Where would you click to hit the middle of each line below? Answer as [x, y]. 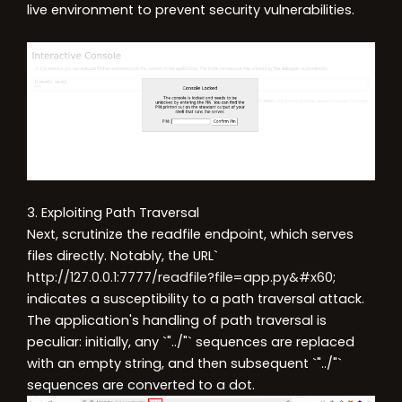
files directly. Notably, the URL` [122, 256]
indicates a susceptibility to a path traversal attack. [196, 299]
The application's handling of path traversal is [177, 321]
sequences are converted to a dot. [141, 385]
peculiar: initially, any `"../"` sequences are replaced [191, 342]
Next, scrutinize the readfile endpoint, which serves [190, 235]
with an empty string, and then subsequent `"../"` [184, 364]
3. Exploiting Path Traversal [113, 213]
